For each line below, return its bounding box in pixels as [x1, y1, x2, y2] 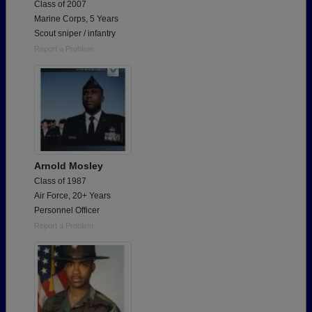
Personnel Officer [34, 205, 100, 215]
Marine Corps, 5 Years [34, 13, 118, 24]
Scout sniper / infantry [34, 28, 116, 38]
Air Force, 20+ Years [34, 190, 111, 201]
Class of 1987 [34, 175, 86, 186]
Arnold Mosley [34, 159, 103, 171]
